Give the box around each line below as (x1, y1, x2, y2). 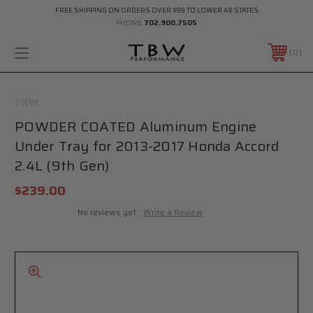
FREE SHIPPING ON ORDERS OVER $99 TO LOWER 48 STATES (54, 5, 259, 15)
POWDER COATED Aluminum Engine (15, 115, 257, 138)
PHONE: (116, 17, 144, 28)
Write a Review (143, 205, 203, 219)
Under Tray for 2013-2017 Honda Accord (15, 134, 279, 157)
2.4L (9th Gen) (15, 154, 110, 177)
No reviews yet (78, 205, 136, 219)
